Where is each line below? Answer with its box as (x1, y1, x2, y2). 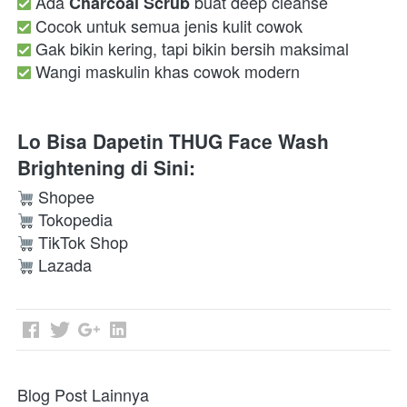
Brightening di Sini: (17, 154, 195, 182)
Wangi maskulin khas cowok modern (31, 59, 309, 84)
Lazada (34, 253, 96, 277)
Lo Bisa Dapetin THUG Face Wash (17, 127, 329, 155)
